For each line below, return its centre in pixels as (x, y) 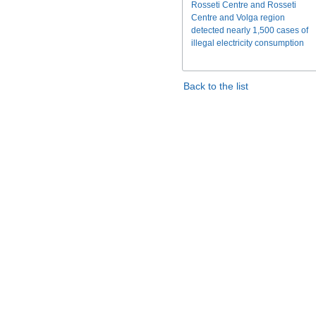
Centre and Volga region (238, 18)
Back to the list (216, 86)
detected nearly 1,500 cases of (250, 31)
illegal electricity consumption (248, 43)
